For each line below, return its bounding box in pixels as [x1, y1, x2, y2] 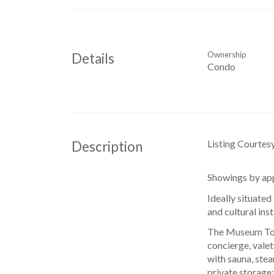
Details [72, 50, 114, 67]
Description [72, 138, 143, 155]
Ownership [207, 50, 246, 60]
